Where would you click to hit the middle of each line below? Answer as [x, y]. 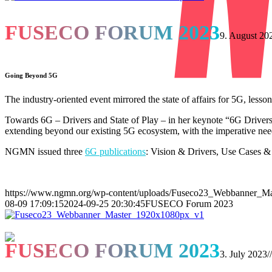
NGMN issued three [45, 151]
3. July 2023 [243, 254]
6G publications [115, 151]
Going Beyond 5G [31, 75]
